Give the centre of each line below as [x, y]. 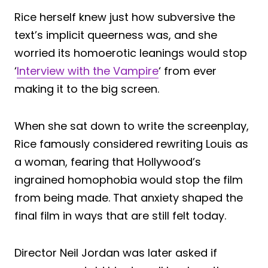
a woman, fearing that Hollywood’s [108, 162]
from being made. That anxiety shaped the [129, 198]
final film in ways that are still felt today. [120, 216]
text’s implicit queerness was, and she [116, 35]
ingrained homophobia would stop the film [129, 180]
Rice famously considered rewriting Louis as [131, 144]
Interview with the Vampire [88, 71]
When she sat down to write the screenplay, [132, 126]
